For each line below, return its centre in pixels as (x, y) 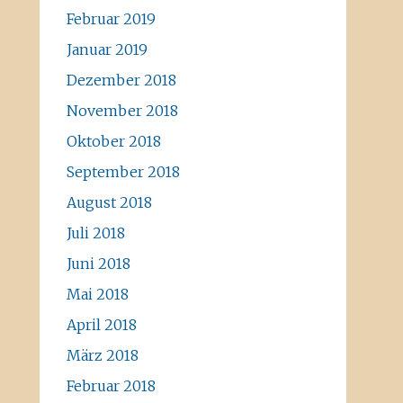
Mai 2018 (97, 294)
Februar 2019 (111, 19)
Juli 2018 (95, 233)
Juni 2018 (98, 264)
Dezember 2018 (121, 80)
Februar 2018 (111, 386)
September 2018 (123, 172)
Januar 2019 (107, 49)
